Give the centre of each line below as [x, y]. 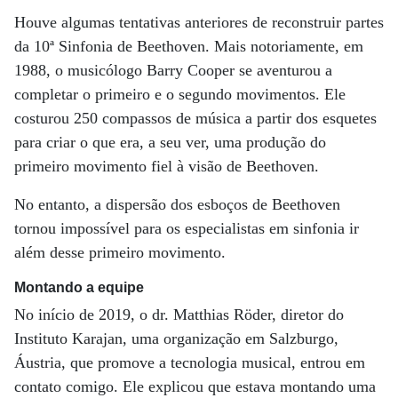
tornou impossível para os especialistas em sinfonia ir [187, 229]
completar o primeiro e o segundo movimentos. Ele [180, 95]
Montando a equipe [79, 288]
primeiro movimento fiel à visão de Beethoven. [167, 167]
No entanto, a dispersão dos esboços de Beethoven [177, 205]
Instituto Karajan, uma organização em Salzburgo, [176, 339]
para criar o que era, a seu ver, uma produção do [170, 143]
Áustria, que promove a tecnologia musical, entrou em [190, 363]
